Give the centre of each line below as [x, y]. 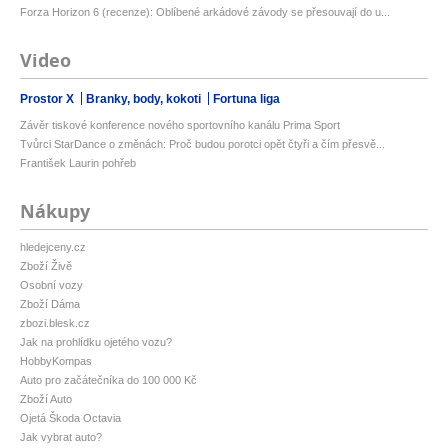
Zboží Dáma [50, 303]
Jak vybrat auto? [61, 436]
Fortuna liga [246, 98]
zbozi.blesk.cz [55, 322]
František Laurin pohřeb [78, 162]
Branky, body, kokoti [145, 98]
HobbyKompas [56, 360]
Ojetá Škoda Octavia [70, 417]
